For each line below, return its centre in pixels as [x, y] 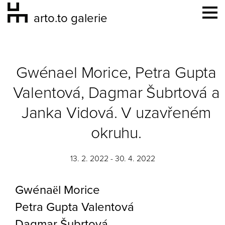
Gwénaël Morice [58, 190]
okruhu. [116, 133]
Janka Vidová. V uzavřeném [116, 113]
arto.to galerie [71, 18]
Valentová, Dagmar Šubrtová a [116, 93]
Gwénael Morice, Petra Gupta [116, 73]
